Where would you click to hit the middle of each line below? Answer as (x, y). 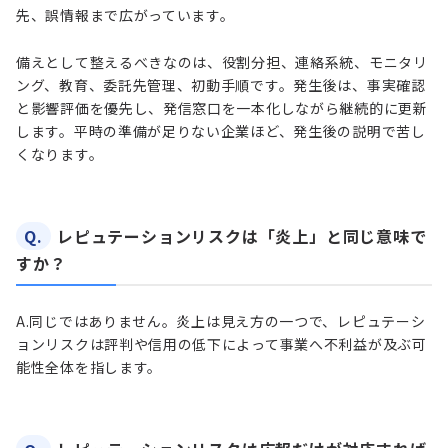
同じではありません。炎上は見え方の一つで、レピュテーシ (227, 321)
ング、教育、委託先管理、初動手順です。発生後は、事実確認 (221, 84)
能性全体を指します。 (89, 367)
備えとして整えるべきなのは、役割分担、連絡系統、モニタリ (222, 61)
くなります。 (60, 153)
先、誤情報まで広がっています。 (125, 14)
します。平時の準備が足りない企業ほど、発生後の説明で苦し (221, 130)
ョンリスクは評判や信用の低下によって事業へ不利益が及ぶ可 (221, 344)
